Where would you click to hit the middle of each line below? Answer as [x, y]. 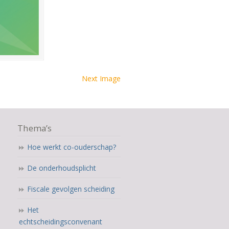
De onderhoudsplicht [61, 168]
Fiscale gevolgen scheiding [71, 189]
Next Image [101, 79]
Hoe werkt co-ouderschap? [71, 147]
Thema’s [34, 128]
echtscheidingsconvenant [60, 222]
